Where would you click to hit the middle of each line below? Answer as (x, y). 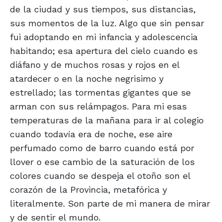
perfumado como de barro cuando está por (102, 148)
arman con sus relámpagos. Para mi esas (98, 107)
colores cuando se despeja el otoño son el (100, 176)
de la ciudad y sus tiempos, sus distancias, (103, 9)
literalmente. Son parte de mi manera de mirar (110, 204)
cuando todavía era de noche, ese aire (91, 134)
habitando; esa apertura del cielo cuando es (104, 51)
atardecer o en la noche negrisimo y (87, 79)
